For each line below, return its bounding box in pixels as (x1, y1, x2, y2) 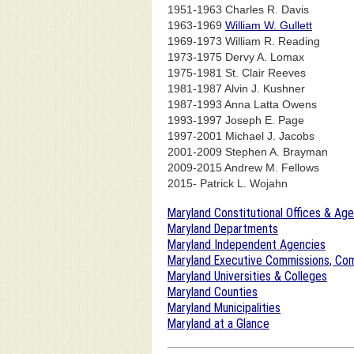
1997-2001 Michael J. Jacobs (168, 129, 314, 142)
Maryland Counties (168, 284, 258, 300)
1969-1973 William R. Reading (168, 34, 320, 47)
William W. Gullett (225, 18, 312, 32)
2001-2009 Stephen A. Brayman (168, 145, 328, 158)
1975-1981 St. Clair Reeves (168, 66, 306, 79)
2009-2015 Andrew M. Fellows (168, 160, 319, 174)
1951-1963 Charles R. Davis (168, 2, 309, 16)
